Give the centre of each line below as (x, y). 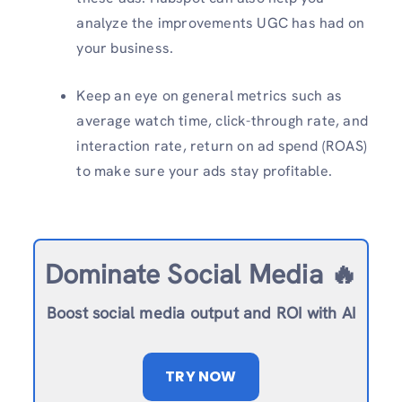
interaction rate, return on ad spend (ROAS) (222, 146)
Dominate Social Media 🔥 (201, 275)
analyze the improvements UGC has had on (221, 23)
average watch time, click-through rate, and (222, 121)
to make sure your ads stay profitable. (204, 171)
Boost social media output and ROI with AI (201, 313)
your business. (125, 48)
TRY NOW (201, 377)
